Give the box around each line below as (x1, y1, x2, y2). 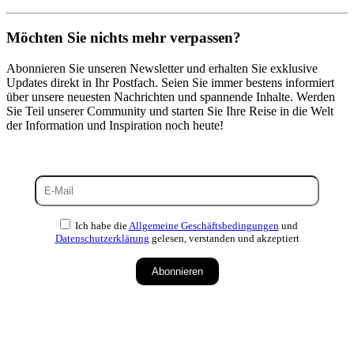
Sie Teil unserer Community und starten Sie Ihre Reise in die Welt (6, 104, 333, 118)
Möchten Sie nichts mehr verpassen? (6, 29, 241, 47)
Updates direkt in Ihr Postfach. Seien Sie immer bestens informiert (6, 75, 334, 89)
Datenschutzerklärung (55, 232, 149, 245)
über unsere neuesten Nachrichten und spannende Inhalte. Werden (6, 89, 335, 104)
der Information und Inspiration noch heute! (6, 118, 224, 132)
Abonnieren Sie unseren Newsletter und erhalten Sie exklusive (6, 61, 318, 75)
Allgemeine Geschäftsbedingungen (128, 220, 279, 232)
